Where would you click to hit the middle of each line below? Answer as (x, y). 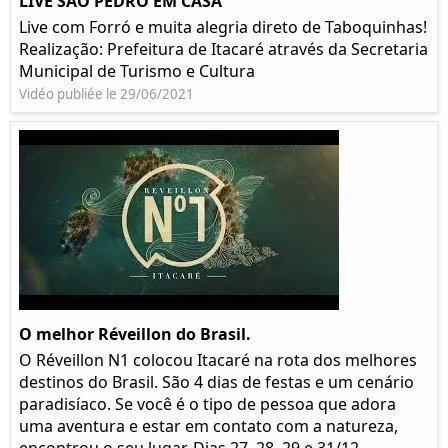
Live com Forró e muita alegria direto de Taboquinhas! (223, 27)
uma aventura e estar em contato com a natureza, (208, 426)
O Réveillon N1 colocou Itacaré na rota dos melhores (218, 360)
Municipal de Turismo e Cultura (137, 71)
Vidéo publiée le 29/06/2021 (106, 94)
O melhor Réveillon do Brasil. (135, 334)
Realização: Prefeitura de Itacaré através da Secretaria (223, 49)
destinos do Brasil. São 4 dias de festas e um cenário (216, 382)
